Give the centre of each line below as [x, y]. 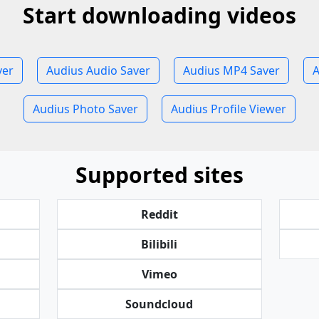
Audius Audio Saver [98, 70]
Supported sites [159, 175]
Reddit [159, 214]
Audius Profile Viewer [229, 109]
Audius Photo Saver [85, 109]
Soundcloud [159, 304]
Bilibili [159, 244]
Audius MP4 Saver [231, 70]
